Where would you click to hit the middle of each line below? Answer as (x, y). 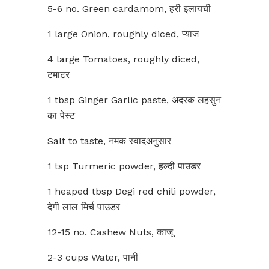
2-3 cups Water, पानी (93, 257)
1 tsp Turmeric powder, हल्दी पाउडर (124, 166)
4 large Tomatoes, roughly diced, (123, 59)
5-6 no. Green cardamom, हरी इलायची (129, 9)
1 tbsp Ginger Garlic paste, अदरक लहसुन (134, 100)
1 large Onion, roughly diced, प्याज (123, 34)
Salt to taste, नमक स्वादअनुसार (109, 141)
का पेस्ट (61, 116)
